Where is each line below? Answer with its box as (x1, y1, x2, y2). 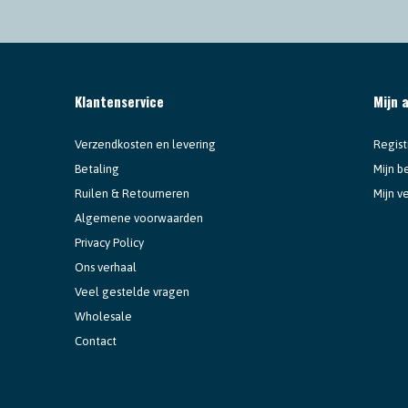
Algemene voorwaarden (75, 210, 203, 225)
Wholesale (75, 309, 132, 323)
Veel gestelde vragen (75, 284, 189, 299)
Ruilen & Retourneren (75, 186, 189, 200)
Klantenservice (75, 90, 164, 111)
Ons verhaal (75, 260, 137, 274)
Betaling (75, 161, 119, 176)
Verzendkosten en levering (75, 137, 216, 151)
